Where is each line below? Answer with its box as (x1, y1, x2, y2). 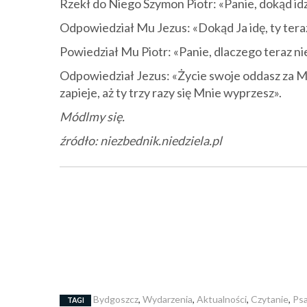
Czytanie (251, 293, 288, 305)
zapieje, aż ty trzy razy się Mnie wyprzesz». (60, 85, 282, 100)
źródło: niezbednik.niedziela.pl (60, 133, 222, 148)
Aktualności (197, 293, 247, 305)
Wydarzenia (143, 293, 193, 305)
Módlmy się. (60, 109, 125, 124)
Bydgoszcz (93, 293, 138, 305)
